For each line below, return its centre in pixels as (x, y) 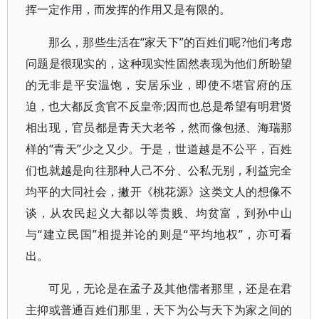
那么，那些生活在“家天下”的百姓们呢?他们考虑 (171, 42)
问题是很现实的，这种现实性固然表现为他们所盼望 (159, 63)
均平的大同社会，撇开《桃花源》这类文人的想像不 (159, 192)
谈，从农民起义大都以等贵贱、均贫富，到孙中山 (159, 213)
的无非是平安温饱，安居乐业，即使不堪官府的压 (159, 85)
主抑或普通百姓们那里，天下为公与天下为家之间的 (159, 310)
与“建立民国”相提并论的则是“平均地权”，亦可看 (159, 234)
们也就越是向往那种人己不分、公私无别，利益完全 (159, 170)
